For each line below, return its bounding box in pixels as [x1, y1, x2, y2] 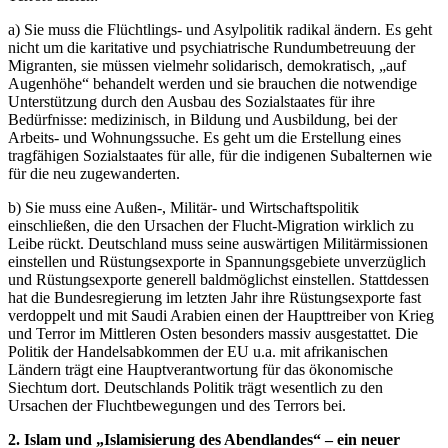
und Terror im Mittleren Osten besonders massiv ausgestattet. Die [8, 325, 418, 343]
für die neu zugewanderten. [8, 165, 180, 183]
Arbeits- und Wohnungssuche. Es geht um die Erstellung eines [8, 129, 401, 147]
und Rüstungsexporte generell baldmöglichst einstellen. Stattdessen [8, 271, 429, 289]
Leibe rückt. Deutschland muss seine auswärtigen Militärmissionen [8, 235, 428, 253]
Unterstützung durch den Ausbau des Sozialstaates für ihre [8, 93, 375, 111]
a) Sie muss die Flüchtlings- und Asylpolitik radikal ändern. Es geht [8, 21, 432, 39]
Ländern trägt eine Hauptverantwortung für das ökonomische [8, 361, 393, 379]
